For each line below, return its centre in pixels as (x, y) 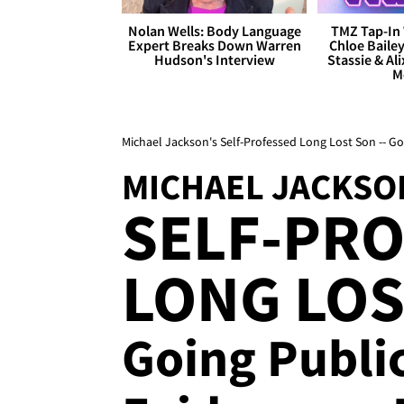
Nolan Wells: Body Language (214, 31)
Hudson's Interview (214, 60)
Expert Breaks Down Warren (214, 46)
